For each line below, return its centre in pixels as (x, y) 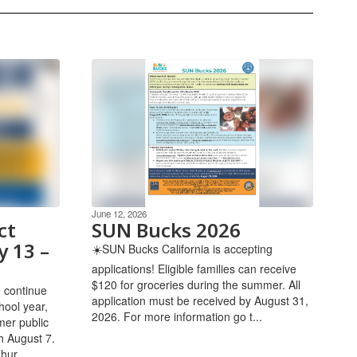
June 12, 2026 (119, 213)
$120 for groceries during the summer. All (196, 284)
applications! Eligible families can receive (194, 268)
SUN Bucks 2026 (166, 229)
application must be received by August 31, (200, 300)
